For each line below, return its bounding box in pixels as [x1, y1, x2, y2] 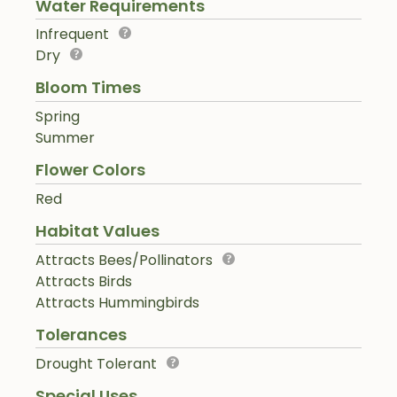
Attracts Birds [35, 270, 132, 292]
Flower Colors [35, 159, 145, 182]
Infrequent [35, 24, 109, 45]
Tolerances [35, 323, 127, 346]
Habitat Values [35, 219, 160, 242]
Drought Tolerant [35, 353, 157, 374]
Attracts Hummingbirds [35, 292, 199, 313]
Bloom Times [35, 76, 141, 99]
